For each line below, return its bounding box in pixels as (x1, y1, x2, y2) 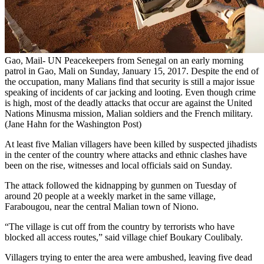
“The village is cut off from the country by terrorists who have (5, 222, 235, 232)
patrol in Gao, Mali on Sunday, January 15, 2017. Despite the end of (5, 66, 259, 77)
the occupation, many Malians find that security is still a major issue (5, 77, 255, 87)
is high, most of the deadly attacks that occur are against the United (5, 98, 252, 108)
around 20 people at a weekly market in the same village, (5, 191, 216, 202)
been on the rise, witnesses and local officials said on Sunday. (5, 160, 232, 171)
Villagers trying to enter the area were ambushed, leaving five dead (5, 252, 252, 263)
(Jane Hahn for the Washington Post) (5, 119, 141, 130)
